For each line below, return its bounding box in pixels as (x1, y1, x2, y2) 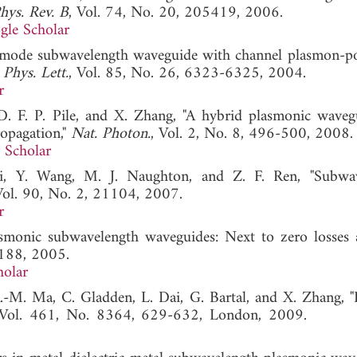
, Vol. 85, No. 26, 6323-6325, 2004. (69, 59, 306, 88)
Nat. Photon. (71, 120, 151, 148)
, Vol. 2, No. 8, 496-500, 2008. (151, 120, 353, 148)
